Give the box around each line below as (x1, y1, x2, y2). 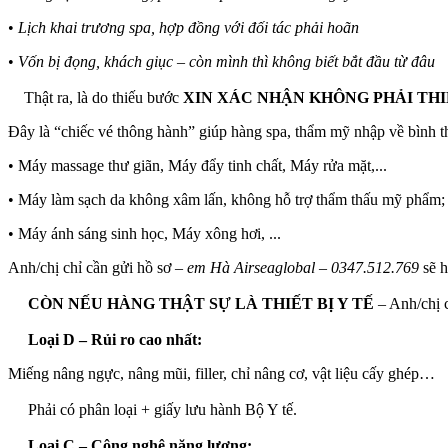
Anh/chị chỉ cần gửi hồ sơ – (8, 258, 187, 276)
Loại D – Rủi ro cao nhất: (28, 330, 202, 348)
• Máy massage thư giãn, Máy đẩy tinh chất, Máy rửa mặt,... (8, 156, 387, 174)
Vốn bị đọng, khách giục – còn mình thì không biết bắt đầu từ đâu (18, 52, 435, 70)
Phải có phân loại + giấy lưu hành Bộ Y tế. (24, 400, 297, 418)
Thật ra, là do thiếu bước (24, 88, 183, 106)
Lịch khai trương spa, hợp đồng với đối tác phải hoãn (14, 18, 359, 36)
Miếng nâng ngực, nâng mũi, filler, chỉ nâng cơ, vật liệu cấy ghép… (8, 364, 435, 382)
